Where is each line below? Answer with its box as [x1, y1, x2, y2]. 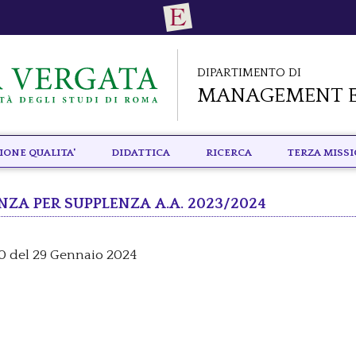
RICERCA [205, 142, 252, 160]
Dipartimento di [197, 61, 301, 82]
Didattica [110, 142, 170, 160]
